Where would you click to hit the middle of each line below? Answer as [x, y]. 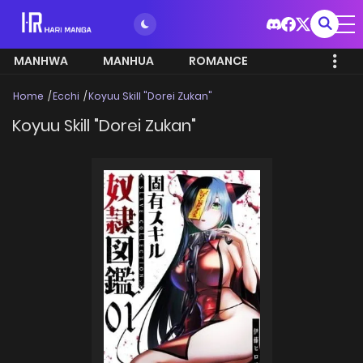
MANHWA [41, 61]
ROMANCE [218, 61]
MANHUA [128, 61]
